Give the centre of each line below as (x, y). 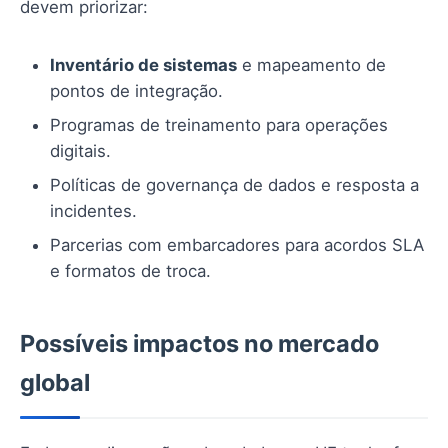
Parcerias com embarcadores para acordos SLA (237, 244)
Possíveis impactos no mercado (199, 343)
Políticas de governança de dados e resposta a (234, 184)
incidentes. (93, 210)
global (55, 382)
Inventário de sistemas (143, 64)
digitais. (80, 150)
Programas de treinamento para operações (219, 124)
